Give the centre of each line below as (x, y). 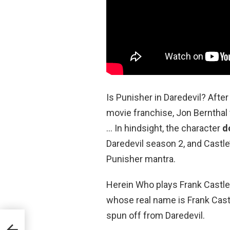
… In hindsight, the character (164, 128)
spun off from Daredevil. (156, 215)
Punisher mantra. (141, 159)
